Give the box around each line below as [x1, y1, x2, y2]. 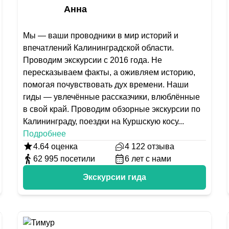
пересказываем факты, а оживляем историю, [22, 68, 195, 77]
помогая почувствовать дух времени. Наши [22, 80, 189, 89]
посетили [60, 154, 95, 163]
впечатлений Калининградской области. [22, 43, 174, 52]
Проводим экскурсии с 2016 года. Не [22, 56, 162, 64]
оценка [49, 142, 78, 151]
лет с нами [131, 154, 171, 163]
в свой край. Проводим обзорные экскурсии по [22, 105, 200, 113]
